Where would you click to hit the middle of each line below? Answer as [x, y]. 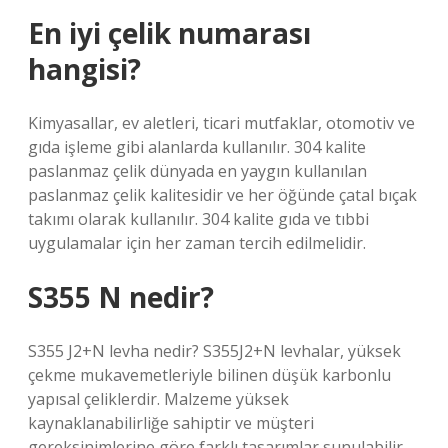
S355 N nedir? [121, 297]
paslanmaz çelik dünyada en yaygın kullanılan [197, 171]
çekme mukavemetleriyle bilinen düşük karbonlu [209, 375]
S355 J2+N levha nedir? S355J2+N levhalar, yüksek [214, 351]
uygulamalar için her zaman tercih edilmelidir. [197, 243]
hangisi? [84, 69]
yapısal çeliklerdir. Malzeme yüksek [158, 399]
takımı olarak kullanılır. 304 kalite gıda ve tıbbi [198, 219]
